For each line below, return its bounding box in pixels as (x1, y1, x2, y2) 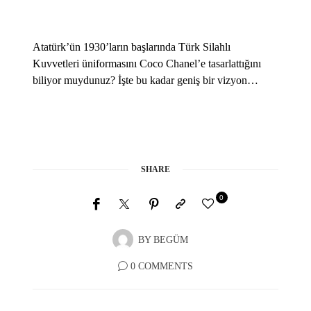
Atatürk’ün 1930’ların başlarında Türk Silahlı (33, 41, 231, 53)
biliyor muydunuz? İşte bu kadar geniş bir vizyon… (33, 74, 259, 87)
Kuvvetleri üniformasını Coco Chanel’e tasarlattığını (33, 58, 262, 70)
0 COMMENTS (131, 261, 193, 272)
